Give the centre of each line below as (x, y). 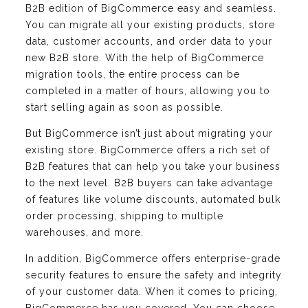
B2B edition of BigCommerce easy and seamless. (151, 8)
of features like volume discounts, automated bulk (153, 199)
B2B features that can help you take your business (153, 166)
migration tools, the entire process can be (133, 74)
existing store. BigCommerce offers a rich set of (148, 150)
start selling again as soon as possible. (124, 107)
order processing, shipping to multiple (124, 216)
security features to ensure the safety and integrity (154, 275)
